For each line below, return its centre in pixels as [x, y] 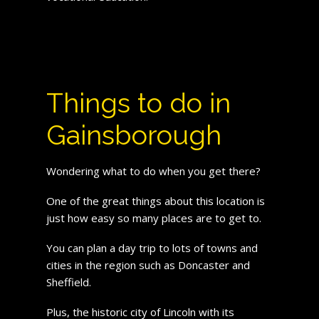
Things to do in [138, 103]
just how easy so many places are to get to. [153, 218]
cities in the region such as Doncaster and [148, 265]
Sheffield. [68, 282]
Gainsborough [134, 135]
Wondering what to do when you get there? [153, 171]
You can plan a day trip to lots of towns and [152, 247]
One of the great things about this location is [155, 200]
